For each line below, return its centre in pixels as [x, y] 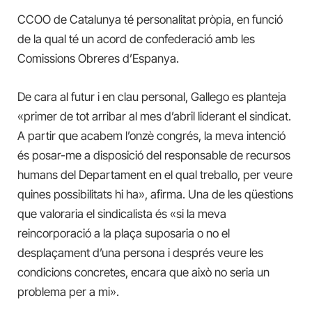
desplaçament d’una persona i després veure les [140, 252]
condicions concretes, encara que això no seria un [143, 272]
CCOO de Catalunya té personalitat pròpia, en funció [150, 20]
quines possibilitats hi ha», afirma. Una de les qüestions [155, 194]
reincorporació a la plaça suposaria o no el [124, 233]
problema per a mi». [68, 291]
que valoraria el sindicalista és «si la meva [122, 213]
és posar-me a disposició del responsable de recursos [154, 155]
